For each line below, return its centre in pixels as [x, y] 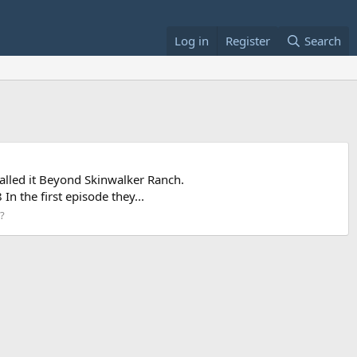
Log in [191, 41]
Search [323, 41]
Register [247, 41]
